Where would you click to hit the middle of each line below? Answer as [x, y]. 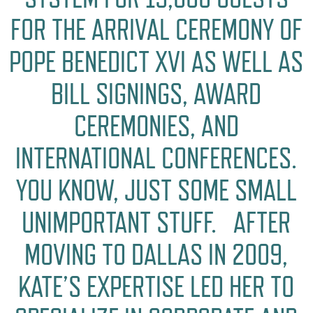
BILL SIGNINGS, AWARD [156, 94]
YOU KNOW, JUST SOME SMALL [156, 190]
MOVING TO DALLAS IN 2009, [156, 254]
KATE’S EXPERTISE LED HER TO [156, 286]
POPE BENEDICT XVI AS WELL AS [156, 61]
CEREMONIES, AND [156, 126]
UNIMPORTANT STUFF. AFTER [156, 222]
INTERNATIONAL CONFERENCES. [156, 158]
